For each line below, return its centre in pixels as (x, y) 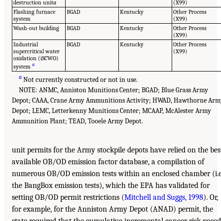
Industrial (26, 44)
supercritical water (37, 51)
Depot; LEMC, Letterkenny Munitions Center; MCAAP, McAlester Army (111, 110)
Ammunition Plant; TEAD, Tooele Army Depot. (77, 121)
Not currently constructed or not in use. (80, 79)
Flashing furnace (35, 12)
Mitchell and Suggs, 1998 (164, 197)
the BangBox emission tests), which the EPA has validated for (111, 185)
